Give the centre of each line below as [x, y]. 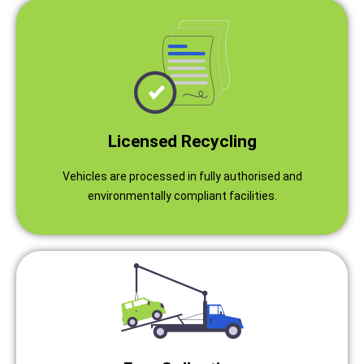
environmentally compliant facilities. [182, 195]
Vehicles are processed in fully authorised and [182, 176]
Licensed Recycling [182, 141]
